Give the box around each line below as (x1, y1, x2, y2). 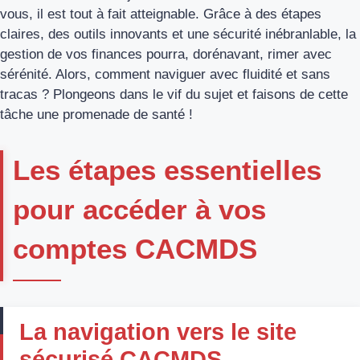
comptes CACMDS (13, 232, 257, 264)
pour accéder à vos (13, 193, 266, 225)
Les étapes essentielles (13, 153, 321, 186)
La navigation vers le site (19, 318, 297, 345)
